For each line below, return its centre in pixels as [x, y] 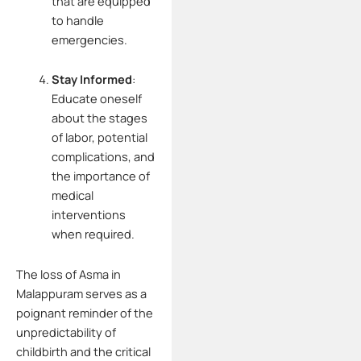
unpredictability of [66, 332]
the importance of [100, 176]
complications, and [103, 157]
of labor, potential [99, 137]
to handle [77, 20]
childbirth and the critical [83, 351]
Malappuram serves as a [81, 293]
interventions [88, 215]
